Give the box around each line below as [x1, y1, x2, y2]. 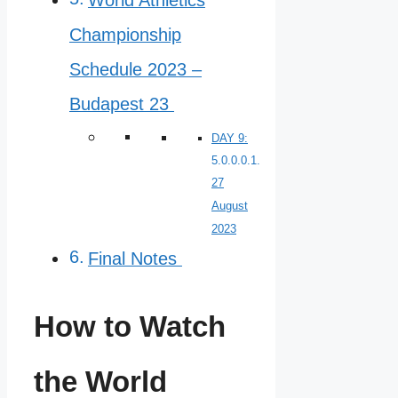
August [211, 198, 248, 212]
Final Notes [87, 248, 182, 268]
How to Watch [34, 309, 226, 343]
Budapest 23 [69, 93, 174, 114]
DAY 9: [211, 131, 248, 145]
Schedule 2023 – [69, 59, 202, 79]
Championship [69, 24, 181, 44]
